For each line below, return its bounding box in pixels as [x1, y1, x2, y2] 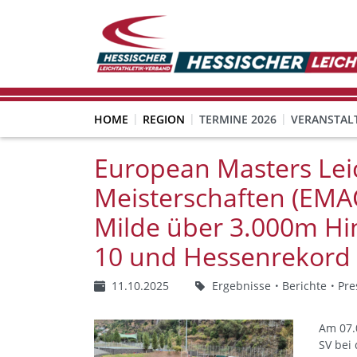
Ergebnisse [212, 278, 271, 293]
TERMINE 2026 [199, 112, 277, 127]
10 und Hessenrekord [94, 239, 351, 273]
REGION [143, 112, 185, 127]
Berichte [282, 278, 327, 293]
